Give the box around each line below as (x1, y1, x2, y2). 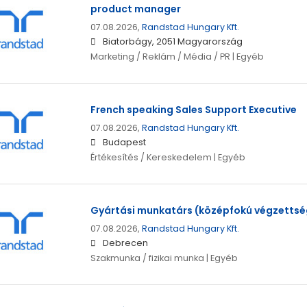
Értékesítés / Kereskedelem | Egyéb (90, 151, 245, 164)
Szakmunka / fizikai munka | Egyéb (90, 252, 238, 265)
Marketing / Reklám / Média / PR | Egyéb (90, 51, 264, 63)
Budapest (102, 136, 146, 149)
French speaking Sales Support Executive (90, 103, 297, 117)
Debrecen (102, 237, 148, 249)
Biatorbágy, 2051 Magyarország (102, 36, 243, 48)
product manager (90, 2, 181, 16)
